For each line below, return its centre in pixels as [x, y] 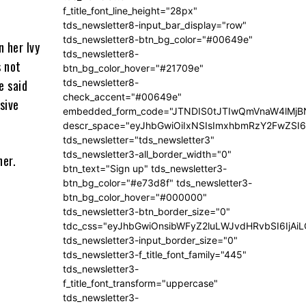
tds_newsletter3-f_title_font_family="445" [155, 255]
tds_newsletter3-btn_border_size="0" [147, 212]
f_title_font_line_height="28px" [130, 11]
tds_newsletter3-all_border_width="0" [147, 154]
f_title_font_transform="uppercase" [140, 283]
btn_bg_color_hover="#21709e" [133, 68]
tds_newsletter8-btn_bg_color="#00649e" [158, 40]
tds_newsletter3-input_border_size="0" [150, 240]
